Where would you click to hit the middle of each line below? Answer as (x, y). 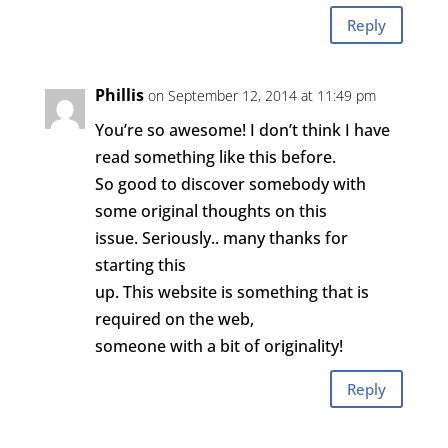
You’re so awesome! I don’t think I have (242, 130)
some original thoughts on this (210, 211)
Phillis (119, 95)
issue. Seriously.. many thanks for (221, 238)
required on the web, (174, 319)
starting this (140, 265)
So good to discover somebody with (230, 184)
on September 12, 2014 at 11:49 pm (261, 95)
